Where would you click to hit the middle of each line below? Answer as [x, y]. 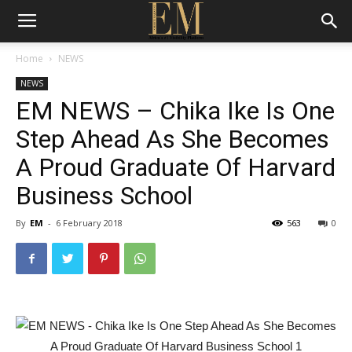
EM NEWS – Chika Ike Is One [175, 111]
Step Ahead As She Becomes [172, 139]
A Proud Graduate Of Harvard [176, 167]
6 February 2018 [89, 223]
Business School [104, 196]
